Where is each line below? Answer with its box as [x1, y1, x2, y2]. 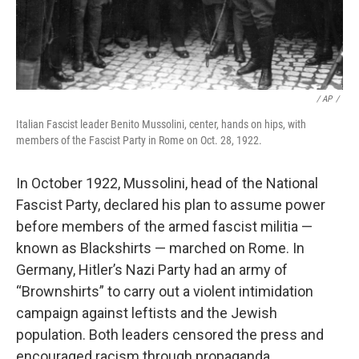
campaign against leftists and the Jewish [16, 305, 277, 321]
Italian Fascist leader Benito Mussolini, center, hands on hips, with [16, 118, 306, 131]
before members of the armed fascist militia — [16, 218, 313, 235]
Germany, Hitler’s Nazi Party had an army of [16, 261, 288, 278]
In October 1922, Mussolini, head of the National [16, 175, 318, 192]
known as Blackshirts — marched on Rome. [16, 240, 289, 256]
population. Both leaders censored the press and [16, 326, 324, 343]
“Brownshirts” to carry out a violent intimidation [16, 283, 313, 300]
